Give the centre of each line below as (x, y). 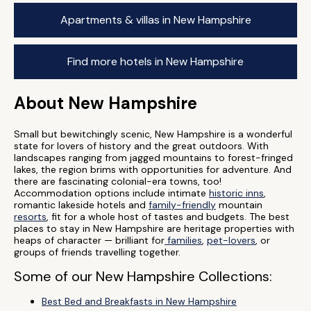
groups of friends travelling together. (97, 252)
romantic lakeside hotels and (81, 205)
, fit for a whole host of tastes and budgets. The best (168, 217)
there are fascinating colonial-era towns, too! (118, 181)
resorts (30, 217)
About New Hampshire (106, 103)
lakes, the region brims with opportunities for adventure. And (153, 169)
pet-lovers (231, 240)
